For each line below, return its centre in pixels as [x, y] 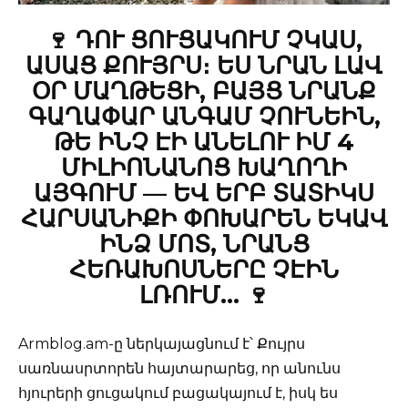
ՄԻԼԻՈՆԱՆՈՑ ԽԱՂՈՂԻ [204, 168]
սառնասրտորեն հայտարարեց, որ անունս [179, 369]
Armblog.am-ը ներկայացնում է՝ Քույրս [162, 344]
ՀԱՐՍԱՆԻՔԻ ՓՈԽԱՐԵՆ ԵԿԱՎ [204, 219]
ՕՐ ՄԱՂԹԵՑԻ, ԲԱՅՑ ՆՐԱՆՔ [204, 92]
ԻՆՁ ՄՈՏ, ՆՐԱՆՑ [204, 245]
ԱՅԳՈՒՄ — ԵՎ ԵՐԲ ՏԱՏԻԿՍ [204, 194]
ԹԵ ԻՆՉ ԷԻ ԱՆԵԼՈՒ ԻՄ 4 [204, 143]
